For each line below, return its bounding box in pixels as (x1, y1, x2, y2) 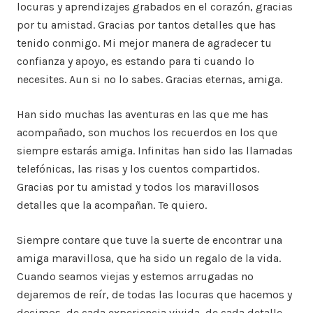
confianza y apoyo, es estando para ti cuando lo (17, 54, 254, 68)
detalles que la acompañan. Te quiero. (17, 198, 207, 212)
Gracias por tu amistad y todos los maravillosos (17, 180, 259, 194)
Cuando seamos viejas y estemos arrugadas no (17, 270, 254, 284)
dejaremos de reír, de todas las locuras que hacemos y (17, 288, 292, 302)
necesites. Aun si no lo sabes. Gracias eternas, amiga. (17, 73, 282, 87)
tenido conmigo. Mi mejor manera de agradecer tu (17, 36, 272, 50)
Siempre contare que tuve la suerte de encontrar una (17, 233, 282, 247)
